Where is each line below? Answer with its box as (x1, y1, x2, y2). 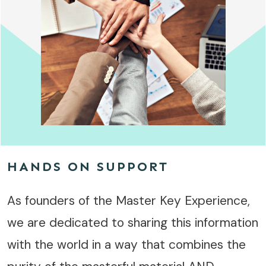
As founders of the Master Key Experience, (7, 192, 250, 209)
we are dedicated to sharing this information (7, 214, 258, 231)
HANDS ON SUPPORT (7, 158, 169, 175)
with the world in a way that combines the (7, 236, 246, 253)
